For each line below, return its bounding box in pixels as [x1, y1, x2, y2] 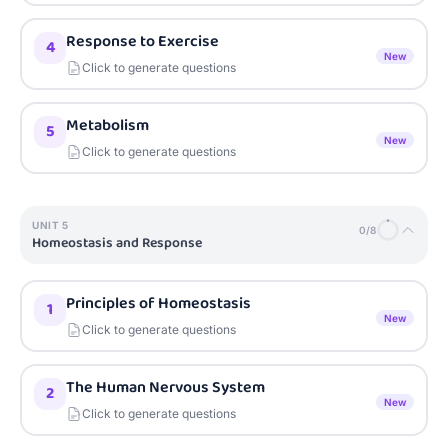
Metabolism [66, 113, 149, 138]
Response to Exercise [66, 29, 219, 54]
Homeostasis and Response [32, 232, 202, 254]
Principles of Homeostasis [66, 291, 251, 316]
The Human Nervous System [66, 375, 265, 400]
